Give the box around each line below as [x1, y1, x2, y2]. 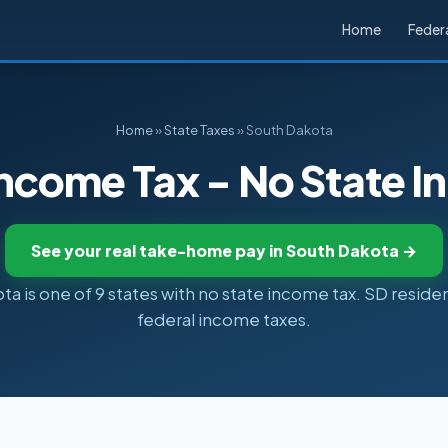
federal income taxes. [137, 308, 311, 330]
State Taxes [163, 121, 235, 138]
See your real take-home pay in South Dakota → [31, 239, 417, 261]
